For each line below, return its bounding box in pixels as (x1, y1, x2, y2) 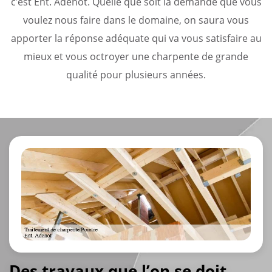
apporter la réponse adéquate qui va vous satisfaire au (10, 31, 262, 45)
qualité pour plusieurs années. (66, 67, 206, 81)
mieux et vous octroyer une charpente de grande (24, 49, 248, 63)
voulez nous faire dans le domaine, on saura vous (23, 13, 249, 27)
